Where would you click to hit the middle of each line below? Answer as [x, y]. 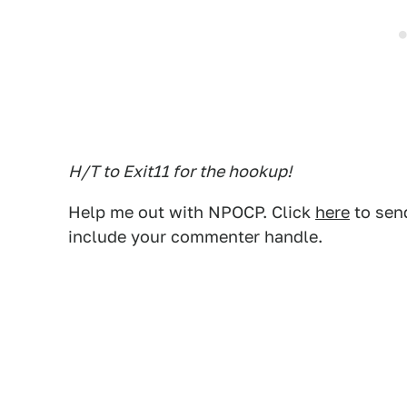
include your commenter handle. [195, 237]
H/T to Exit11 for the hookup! [180, 171]
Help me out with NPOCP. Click [192, 212]
